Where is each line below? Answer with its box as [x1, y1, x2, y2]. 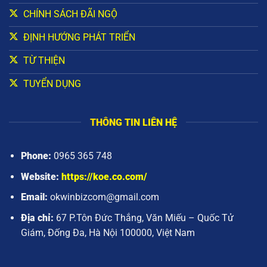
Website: [21, 170, 60, 182]
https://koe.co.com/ [61, 170, 148, 182]
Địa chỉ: [21, 212, 54, 223]
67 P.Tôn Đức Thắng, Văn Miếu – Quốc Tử [54, 212, 234, 223]
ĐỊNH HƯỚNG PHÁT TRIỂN [23, 32, 135, 44]
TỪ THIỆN [23, 55, 65, 67]
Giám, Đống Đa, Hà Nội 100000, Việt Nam [21, 226, 195, 238]
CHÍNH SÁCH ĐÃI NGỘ [23, 8, 117, 20]
